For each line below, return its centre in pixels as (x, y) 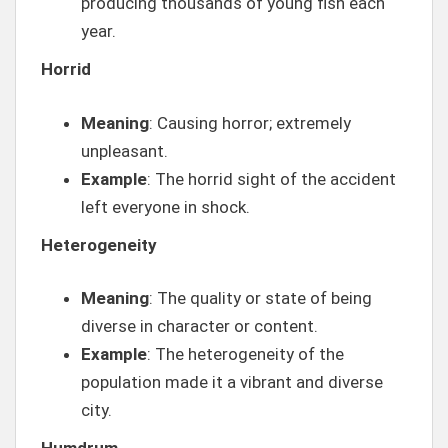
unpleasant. (124, 150)
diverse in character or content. (199, 326)
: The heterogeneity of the (245, 354)
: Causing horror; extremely (250, 122)
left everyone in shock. (165, 206)
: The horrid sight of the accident (271, 178)
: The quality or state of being (260, 298)
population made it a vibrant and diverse (232, 382)
